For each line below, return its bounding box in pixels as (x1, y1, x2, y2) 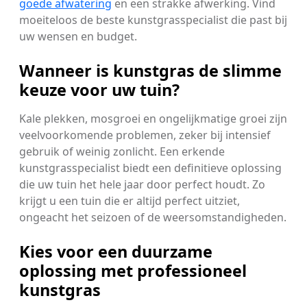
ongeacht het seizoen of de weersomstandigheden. (19, 209, 286, 225)
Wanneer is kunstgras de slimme (19, 59, 282, 82)
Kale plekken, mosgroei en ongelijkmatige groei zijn (19, 110, 287, 126)
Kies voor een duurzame (19, 240, 212, 262)
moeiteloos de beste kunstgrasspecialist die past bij (19, 12, 287, 27)
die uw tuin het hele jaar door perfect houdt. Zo (19, 176, 265, 192)
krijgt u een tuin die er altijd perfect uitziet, (19, 193, 240, 208)
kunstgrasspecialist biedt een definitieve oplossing (19, 160, 282, 175)
